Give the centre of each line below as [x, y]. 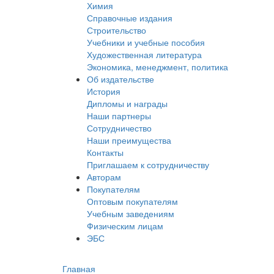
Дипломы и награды [127, 103]
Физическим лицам [125, 226]
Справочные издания [130, 18]
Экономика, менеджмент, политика [157, 67]
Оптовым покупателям [132, 201]
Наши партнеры [119, 116]
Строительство [117, 30]
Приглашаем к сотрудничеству [148, 165]
